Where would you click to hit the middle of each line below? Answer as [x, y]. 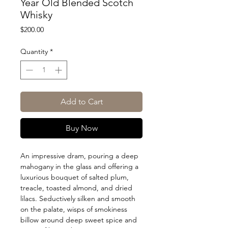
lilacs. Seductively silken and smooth [78, 199]
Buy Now [81, 128]
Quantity [34, 52]
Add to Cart [81, 102]
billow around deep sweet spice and [79, 220]
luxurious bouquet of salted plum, [75, 177]
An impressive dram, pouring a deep [79, 156]
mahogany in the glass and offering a [79, 167]
